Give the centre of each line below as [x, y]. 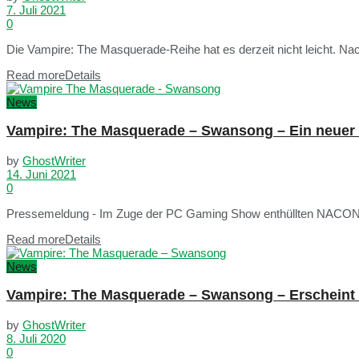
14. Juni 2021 [41, 174]
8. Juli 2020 [36, 338]
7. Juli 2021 [36, 10]
